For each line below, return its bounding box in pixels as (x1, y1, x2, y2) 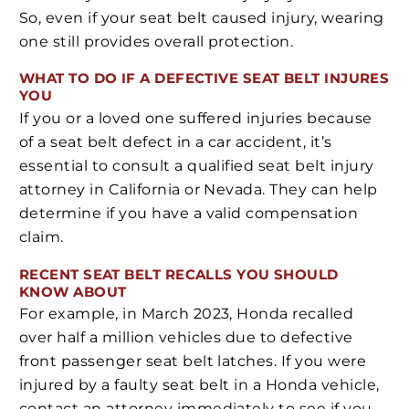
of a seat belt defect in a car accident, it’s (19, 133, 332, 152)
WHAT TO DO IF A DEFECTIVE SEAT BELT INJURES (19, 69, 390, 88)
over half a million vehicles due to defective (19, 329, 353, 347)
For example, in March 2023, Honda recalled (19, 305, 354, 323)
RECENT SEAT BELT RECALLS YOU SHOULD (19, 265, 339, 283)
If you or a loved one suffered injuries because (19, 110, 372, 128)
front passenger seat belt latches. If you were (19, 352, 367, 371)
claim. (19, 228, 64, 246)
